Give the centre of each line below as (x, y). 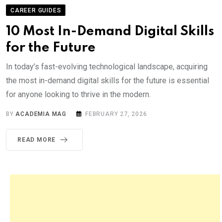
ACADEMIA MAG (41, 114)
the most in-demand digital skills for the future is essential (108, 80)
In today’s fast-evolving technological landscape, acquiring (107, 66)
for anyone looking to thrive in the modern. (78, 94)
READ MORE (37, 139)
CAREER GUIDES (36, 10)
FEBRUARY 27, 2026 (116, 114)
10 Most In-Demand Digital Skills (110, 31)
